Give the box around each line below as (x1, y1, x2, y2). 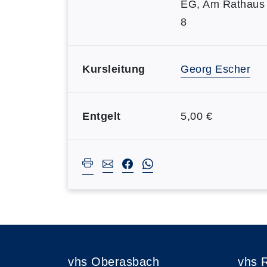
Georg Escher (181, 63, 250, 75)
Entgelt (82, 110, 121, 122)
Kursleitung (82, 63, 145, 75)
